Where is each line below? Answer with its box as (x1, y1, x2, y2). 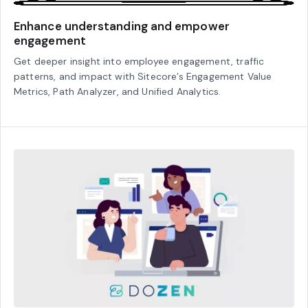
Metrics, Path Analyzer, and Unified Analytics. (14, 85, 221, 98)
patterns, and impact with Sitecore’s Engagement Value (14, 70, 272, 83)
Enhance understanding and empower (14, 19, 230, 34)
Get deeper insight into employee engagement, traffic (14, 55, 265, 68)
